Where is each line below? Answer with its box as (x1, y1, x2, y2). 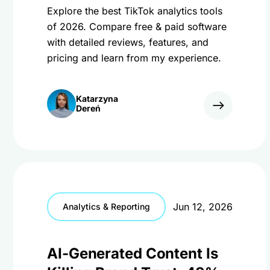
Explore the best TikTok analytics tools (47, 5, 222, 17)
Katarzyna (76, 93, 118, 104)
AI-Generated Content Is (47, 245, 218, 262)
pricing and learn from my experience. (47, 52, 221, 64)
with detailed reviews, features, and (47, 36, 209, 48)
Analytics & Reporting (63, 201, 150, 212)
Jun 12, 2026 (173, 201, 233, 213)
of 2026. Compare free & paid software (47, 20, 227, 33)
